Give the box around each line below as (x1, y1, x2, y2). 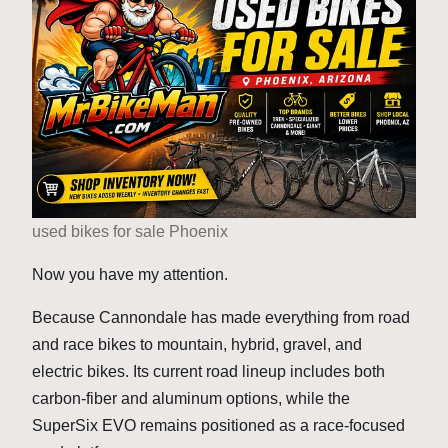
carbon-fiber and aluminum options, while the (32, 390, 350, 408)
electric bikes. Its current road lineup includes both (32, 363, 385, 381)
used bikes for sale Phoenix (32, 223, 228, 241)
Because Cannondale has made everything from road (32, 309, 410, 327)
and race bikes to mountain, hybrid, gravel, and (32, 336, 362, 354)
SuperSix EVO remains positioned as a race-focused (32, 417, 405, 435)
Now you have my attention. (32, 266, 228, 284)
